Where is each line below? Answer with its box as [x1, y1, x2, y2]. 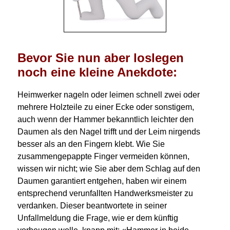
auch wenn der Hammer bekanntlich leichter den [17, 114, 194, 124]
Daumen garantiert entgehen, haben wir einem [17, 176, 186, 185]
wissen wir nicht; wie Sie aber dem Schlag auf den [17, 164, 200, 173]
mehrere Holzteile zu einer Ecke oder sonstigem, [17, 102, 194, 111]
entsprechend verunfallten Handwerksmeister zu [17, 188, 193, 198]
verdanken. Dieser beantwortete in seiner [17, 201, 167, 210]
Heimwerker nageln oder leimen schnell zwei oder [17, 90, 200, 99]
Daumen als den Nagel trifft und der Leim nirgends [17, 127, 200, 136]
